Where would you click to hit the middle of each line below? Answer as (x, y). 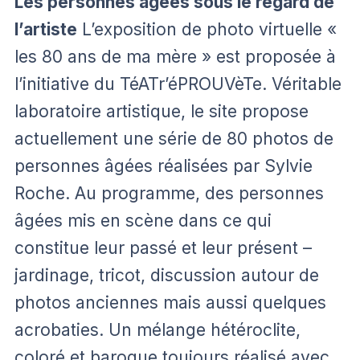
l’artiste (46, 29)
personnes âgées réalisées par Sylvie (164, 166)
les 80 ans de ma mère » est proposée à (175, 56)
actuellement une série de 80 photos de (174, 138)
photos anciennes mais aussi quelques (170, 302)
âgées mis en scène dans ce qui (143, 220)
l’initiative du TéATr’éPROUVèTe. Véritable (178, 84)
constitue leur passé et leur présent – (163, 247)
